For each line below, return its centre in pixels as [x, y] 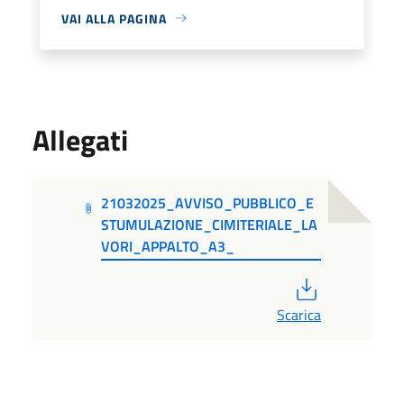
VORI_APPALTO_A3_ [168, 246]
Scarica [299, 314]
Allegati [80, 139]
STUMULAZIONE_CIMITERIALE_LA [210, 224]
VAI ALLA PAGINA [114, 18]
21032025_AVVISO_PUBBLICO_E [208, 202]
